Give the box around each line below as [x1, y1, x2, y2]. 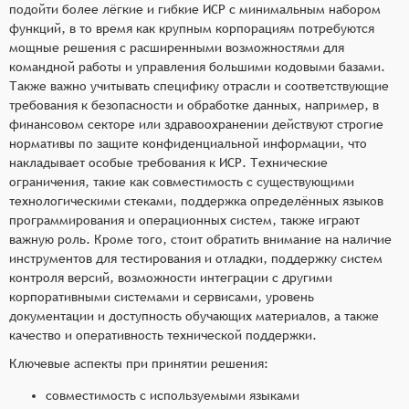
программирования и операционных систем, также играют [9, 212, 360, 227]
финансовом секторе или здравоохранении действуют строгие [9, 116, 383, 131]
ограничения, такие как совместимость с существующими [9, 173, 354, 189]
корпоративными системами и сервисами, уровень [9, 288, 314, 304]
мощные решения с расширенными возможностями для [9, 39, 344, 55]
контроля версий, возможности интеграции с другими [9, 269, 332, 285]
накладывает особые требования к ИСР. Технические [9, 154, 328, 170]
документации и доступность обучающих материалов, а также [9, 308, 379, 323]
